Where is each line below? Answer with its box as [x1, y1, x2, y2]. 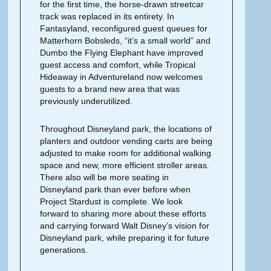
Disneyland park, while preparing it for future [40, 232, 210, 243]
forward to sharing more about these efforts [40, 208, 207, 218]
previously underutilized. [40, 96, 133, 106]
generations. [40, 244, 88, 255]
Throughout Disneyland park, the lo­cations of [40, 123, 212, 134]
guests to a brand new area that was [40, 83, 180, 94]
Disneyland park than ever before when [40, 184, 191, 194]
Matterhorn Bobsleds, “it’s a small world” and [40, 35, 211, 45]
